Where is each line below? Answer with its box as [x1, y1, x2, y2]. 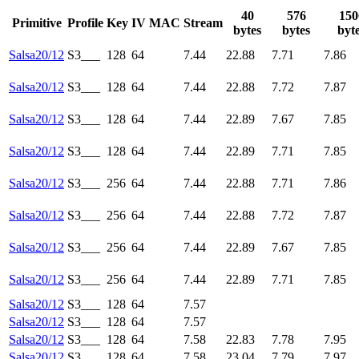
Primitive [11, 16, 62, 30]
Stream [184, 16, 223, 30]
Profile [67, 16, 103, 30]
